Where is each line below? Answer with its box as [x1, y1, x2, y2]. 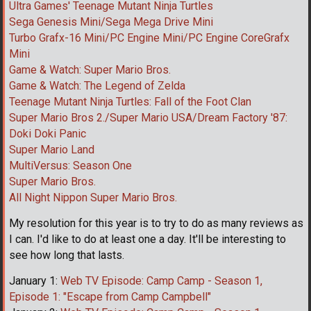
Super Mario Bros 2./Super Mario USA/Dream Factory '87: [9, 110, 287, 124]
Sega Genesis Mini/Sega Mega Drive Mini [9, 15, 213, 28]
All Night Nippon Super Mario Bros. [9, 190, 177, 204]
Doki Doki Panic [9, 126, 86, 140]
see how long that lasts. [9, 248, 124, 262]
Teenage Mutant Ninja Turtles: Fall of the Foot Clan [9, 94, 251, 108]
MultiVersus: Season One [9, 158, 132, 172]
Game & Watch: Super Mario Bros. [9, 62, 171, 76]
